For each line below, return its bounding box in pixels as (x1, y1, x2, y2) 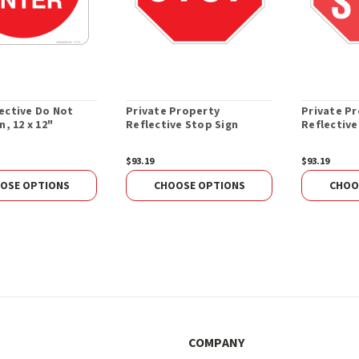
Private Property (126, 103, 220, 120)
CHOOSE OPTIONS (153, 177, 245, 194)
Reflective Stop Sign (126, 117, 239, 134)
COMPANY (188, 334, 245, 353)
